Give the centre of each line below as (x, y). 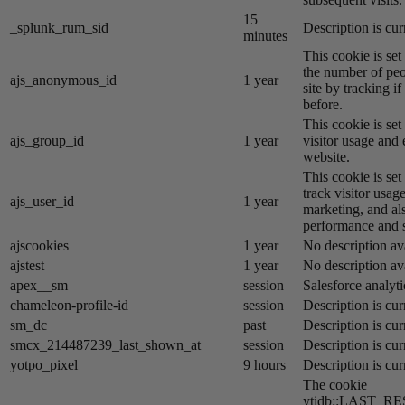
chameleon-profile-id (69, 306)
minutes (265, 36)
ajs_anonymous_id (63, 80)
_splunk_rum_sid (59, 28)
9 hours (264, 365)
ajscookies (39, 246)
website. (326, 157)
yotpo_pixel (44, 365)
